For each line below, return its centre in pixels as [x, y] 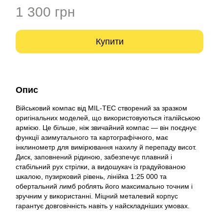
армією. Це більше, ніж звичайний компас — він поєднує [106, 128]
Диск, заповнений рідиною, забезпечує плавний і [94, 157]
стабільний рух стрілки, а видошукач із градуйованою [101, 167]
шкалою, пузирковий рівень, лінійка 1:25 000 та [91, 176]
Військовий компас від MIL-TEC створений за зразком [101, 108]
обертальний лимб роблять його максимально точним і [104, 186]
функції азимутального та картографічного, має [92, 137]
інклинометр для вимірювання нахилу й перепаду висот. [106, 147]
